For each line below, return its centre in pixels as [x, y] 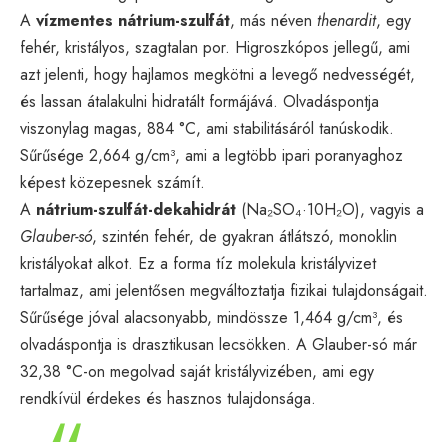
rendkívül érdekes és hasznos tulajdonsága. [168, 398]
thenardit [346, 20]
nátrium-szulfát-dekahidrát [136, 209]
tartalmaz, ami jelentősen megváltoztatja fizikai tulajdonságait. [224, 290]
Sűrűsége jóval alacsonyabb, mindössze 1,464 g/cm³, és [211, 317]
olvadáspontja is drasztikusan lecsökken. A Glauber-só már [218, 344]
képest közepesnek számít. [112, 182]
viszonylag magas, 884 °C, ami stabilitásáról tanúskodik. [207, 128]
